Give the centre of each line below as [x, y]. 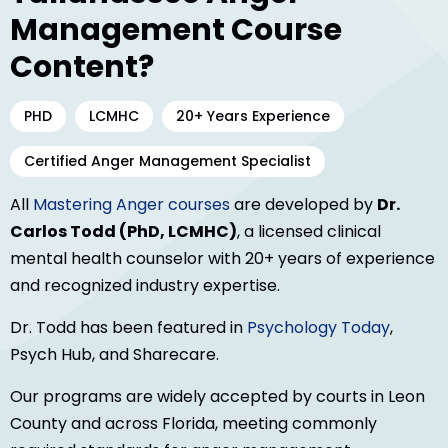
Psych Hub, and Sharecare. [114, 355]
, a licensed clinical [309, 232]
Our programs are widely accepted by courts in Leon [217, 397]
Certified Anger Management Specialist [167, 161]
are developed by [303, 205]
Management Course [176, 30]
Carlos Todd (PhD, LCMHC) [123, 232]
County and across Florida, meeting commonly [193, 424]
